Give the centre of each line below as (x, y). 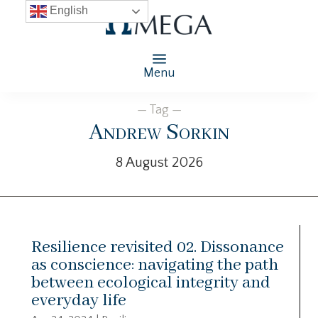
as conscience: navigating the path (155, 265)
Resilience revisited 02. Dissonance (158, 247)
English (67, 11)
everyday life (79, 300)
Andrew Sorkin (159, 133)
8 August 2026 (159, 162)
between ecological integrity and (151, 283)
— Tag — (159, 110)
